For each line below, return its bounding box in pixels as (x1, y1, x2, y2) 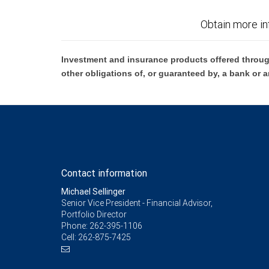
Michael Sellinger (61, 186, 125, 197)
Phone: (61, 220, 89, 231)
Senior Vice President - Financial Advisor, (61, 198, 213, 208)
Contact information (61, 167, 147, 179)
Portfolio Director (61, 209, 127, 220)
